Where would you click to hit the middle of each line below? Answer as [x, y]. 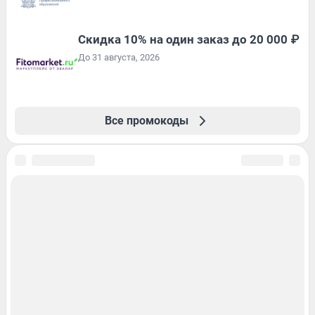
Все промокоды [146, 120]
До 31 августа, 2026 [119, 57]
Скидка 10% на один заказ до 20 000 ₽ [188, 39]
